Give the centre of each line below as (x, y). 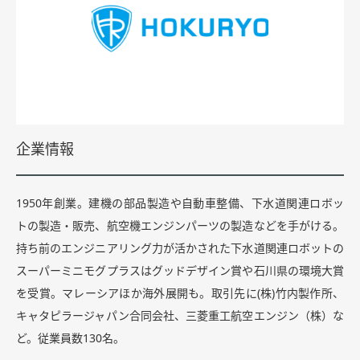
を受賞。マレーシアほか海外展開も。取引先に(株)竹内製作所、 (180, 294)
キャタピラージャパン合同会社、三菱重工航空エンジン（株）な (180, 316)
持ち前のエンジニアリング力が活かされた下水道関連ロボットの (180, 249)
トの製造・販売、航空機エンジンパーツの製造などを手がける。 (180, 226)
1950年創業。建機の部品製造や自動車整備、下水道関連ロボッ (180, 204)
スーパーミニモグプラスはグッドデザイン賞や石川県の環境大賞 (180, 271)
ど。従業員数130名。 (70, 339)
